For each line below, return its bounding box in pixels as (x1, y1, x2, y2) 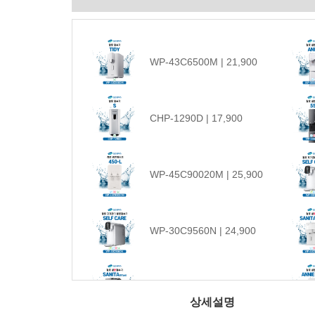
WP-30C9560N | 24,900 (150, 224, 256, 236)
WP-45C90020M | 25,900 (150, 168, 263, 180)
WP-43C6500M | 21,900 (150, 56, 257, 67)
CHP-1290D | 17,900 (150, 112, 243, 124)
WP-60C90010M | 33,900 (150, 281, 263, 292)
